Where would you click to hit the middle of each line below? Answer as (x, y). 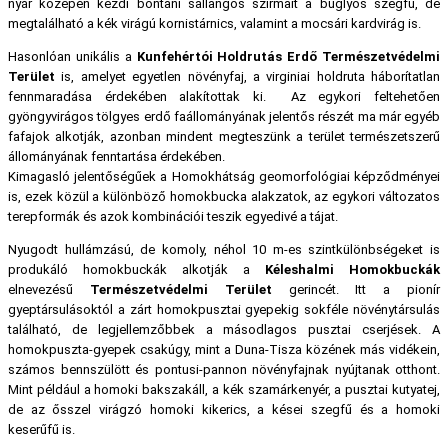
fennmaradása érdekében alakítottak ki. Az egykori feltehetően (224, 97)
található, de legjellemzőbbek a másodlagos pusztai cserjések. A (224, 330)
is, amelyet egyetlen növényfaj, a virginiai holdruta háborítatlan (247, 77)
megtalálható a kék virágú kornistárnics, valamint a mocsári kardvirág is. (214, 24)
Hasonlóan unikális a (72, 57)
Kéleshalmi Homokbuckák (352, 270)
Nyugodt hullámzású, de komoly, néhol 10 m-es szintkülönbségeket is (224, 250)
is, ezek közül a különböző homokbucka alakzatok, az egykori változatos (224, 197)
